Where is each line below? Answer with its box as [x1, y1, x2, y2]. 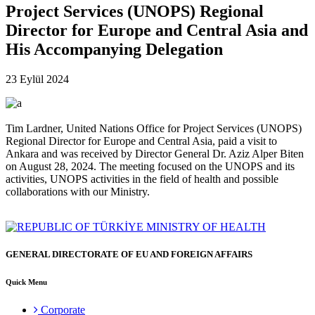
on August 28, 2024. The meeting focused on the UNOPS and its [6, 160, 295, 172]
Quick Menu [6, 277, 47, 286]
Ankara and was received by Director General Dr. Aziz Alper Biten [6, 147, 304, 160]
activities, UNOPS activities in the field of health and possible [6, 172, 278, 185]
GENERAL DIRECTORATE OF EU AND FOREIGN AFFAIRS [6, 248, 252, 259]
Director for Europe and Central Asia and [6, 20, 308, 39]
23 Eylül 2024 [6, 72, 69, 85]
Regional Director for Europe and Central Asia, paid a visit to [6, 134, 277, 147]
